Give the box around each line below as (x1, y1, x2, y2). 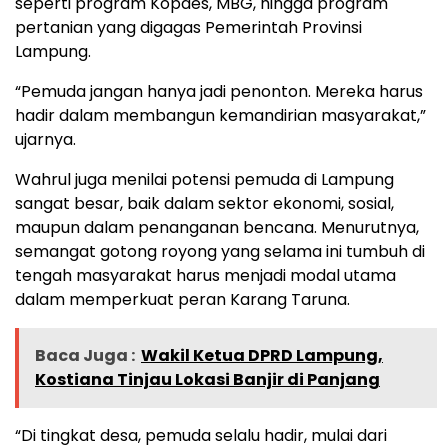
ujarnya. (15, 128, 76, 152)
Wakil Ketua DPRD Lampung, (141, 344, 383, 368)
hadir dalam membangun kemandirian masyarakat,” (15, 104, 426, 128)
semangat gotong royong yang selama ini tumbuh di (15, 240, 425, 264)
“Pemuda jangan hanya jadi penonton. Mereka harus (15, 80, 423, 104)
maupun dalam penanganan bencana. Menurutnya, (15, 216, 419, 240)
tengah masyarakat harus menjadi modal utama (15, 264, 396, 288)
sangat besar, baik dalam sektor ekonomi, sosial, (15, 192, 394, 216)
